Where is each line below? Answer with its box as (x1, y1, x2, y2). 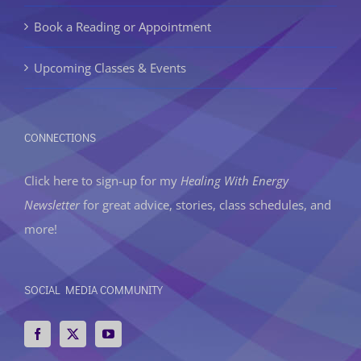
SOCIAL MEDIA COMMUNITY (24, 281, 163, 297)
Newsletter (24, 196, 80, 213)
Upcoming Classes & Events (34, 59, 186, 76)
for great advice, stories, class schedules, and (80, 196, 331, 213)
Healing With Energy (180, 172, 288, 189)
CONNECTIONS (24, 129, 96, 145)
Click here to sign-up (24, 172, 137, 189)
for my (137, 172, 180, 189)
